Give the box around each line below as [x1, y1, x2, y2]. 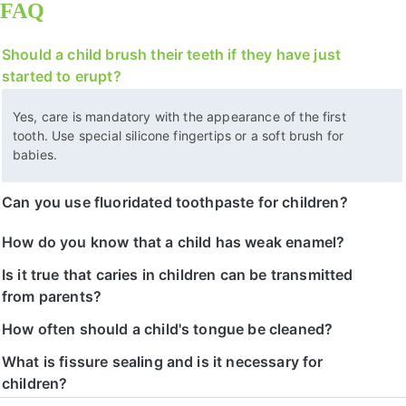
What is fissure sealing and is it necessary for [2, 352, 324, 371]
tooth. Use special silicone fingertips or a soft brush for [13, 127, 344, 143]
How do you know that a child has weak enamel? [2, 232, 345, 251]
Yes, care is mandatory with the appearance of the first [13, 108, 346, 124]
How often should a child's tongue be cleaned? [2, 319, 333, 338]
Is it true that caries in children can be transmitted [2, 265, 353, 284]
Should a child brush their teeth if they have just [2, 44, 342, 63]
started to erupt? [2, 66, 121, 85]
